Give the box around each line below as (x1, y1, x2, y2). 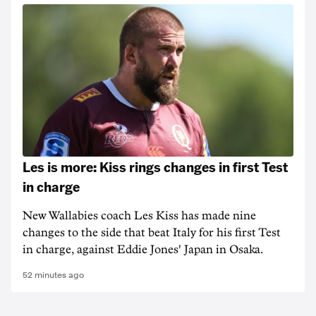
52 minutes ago (23, 270, 84, 280)
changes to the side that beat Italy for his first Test (23, 227, 281, 238)
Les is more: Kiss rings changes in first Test (23, 157, 288, 176)
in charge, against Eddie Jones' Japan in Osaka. (23, 244, 263, 255)
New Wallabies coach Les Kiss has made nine (23, 210, 256, 221)
